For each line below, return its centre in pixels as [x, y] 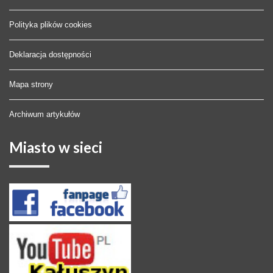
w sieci [79, 147]
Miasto [32, 147]
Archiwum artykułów [44, 115]
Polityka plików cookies [51, 25]
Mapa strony [31, 85]
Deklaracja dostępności [50, 55]
